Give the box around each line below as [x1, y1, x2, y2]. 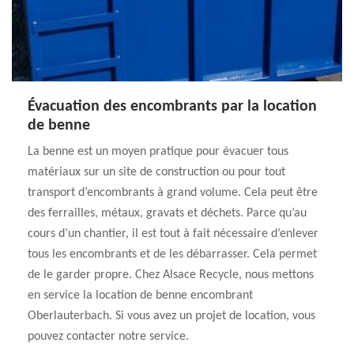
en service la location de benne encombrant [28, 289, 253, 302]
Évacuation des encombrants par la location [28, 99, 317, 115]
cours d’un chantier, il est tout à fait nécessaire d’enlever [28, 228, 318, 240]
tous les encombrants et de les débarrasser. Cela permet [28, 248, 317, 261]
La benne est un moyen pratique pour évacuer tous [28, 145, 288, 158]
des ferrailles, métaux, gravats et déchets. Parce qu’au [28, 207, 307, 220]
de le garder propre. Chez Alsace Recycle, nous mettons [28, 269, 314, 281]
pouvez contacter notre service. [28, 330, 189, 343]
